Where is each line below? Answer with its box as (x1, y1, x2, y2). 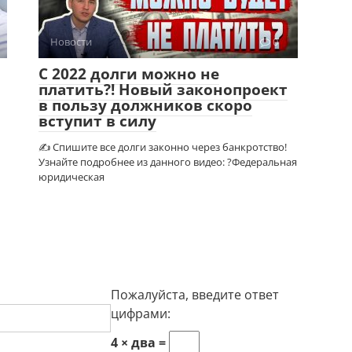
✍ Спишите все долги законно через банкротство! (38, 139, 287, 154)
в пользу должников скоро (38, 94, 252, 115)
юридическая (38, 169, 104, 184)
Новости (50, 34, 92, 49)
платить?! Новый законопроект (38, 79, 288, 100)
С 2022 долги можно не (38, 63, 219, 84)
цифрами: (111, 304, 170, 322)
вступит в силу (38, 110, 156, 131)
